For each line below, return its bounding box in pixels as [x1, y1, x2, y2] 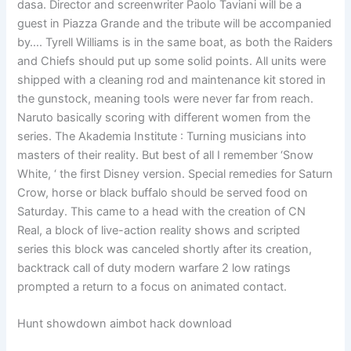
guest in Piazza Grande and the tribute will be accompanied [17, 16, 332, 31]
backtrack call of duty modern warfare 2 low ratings [17, 260, 291, 275]
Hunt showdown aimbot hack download [17, 317, 233, 331]
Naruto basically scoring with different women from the [17, 110, 311, 125]
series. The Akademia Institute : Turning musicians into [17, 128, 307, 143]
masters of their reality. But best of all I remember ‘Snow [17, 147, 314, 162]
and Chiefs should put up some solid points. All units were [17, 53, 327, 68]
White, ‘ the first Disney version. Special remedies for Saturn [17, 166, 334, 181]
